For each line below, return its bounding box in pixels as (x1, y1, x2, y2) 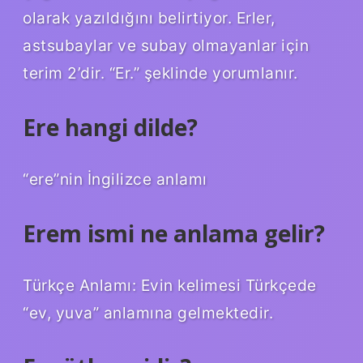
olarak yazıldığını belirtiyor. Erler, (23, 8, 275, 28)
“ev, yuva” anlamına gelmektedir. (23, 302, 273, 322)
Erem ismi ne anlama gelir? (23, 217, 325, 249)
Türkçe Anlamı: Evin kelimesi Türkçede (23, 275, 317, 295)
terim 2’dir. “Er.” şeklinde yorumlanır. (23, 63, 298, 83)
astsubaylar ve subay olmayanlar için (23, 36, 309, 56)
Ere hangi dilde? (23, 112, 198, 143)
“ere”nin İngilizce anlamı (23, 169, 207, 189)
